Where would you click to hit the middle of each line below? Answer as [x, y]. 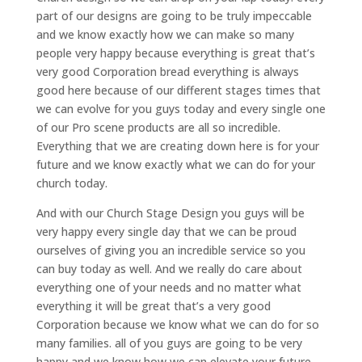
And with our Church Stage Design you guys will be [170, 213]
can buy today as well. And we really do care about [169, 269]
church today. [72, 183]
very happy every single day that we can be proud [166, 232]
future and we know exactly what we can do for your [175, 165]
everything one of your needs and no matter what [168, 288]
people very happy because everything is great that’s [175, 53]
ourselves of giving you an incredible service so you [170, 250]
